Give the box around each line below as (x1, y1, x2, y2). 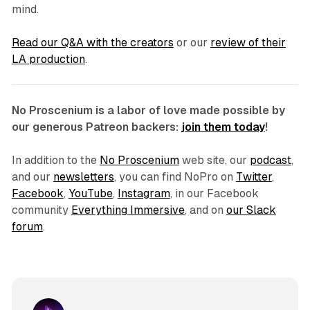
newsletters (53, 170, 114, 183)
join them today (181, 120, 265, 134)
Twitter (235, 170, 272, 183)
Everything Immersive (71, 203, 185, 217)
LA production (11, 52, 85, 66)
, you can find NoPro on (113, 170, 236, 183)
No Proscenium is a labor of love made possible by (11, 103, 285, 117)
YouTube (68, 186, 113, 200)
